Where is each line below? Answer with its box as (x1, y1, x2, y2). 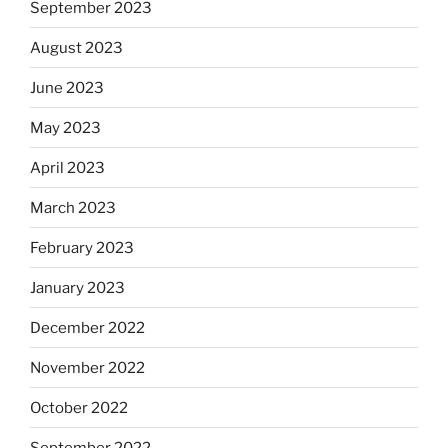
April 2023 (30, 158, 105, 177)
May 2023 (30, 118, 101, 137)
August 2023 (30, 38, 123, 57)
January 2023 (30, 278, 125, 297)
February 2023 (30, 238, 134, 257)
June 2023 (30, 78, 104, 97)
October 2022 (30, 398, 128, 417)
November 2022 (30, 358, 145, 377)
